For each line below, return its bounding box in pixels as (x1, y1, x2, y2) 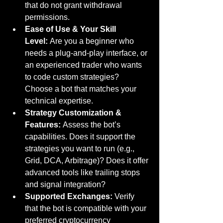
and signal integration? (25, 180, 106, 189)
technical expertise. (25, 97, 93, 105)
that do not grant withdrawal (25, 1, 124, 9)
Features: (25, 120, 61, 129)
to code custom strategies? (25, 73, 121, 81)
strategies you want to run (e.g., (25, 144, 136, 153)
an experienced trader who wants (25, 61, 144, 69)
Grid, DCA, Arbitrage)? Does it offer (25, 156, 150, 165)
